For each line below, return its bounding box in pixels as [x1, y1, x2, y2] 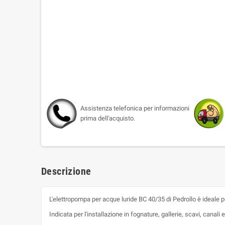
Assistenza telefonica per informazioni [80, 104, 189, 113]
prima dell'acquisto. [80, 115, 135, 123]
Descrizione [41, 165, 91, 178]
